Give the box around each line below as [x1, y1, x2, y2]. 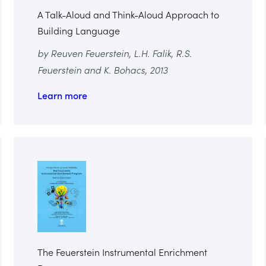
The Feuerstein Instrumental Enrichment [37, 245, 207, 258]
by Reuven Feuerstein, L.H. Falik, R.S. [37, 46, 192, 59]
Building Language [37, 23, 120, 37]
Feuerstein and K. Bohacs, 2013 [37, 62, 167, 76]
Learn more [37, 88, 87, 102]
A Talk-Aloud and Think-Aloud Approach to [37, 7, 219, 21]
